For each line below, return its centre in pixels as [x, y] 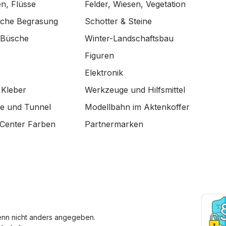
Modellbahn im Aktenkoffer [137, 107]
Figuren [99, 55]
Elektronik [104, 73]
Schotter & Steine [118, 21]
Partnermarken [114, 124]
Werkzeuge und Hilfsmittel [135, 90]
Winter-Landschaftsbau [129, 38]
